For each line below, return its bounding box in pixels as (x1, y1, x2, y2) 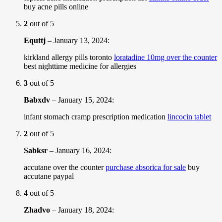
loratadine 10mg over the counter (114, 53, 217, 61)
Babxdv (24, 95, 50, 104)
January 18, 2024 (58, 205, 112, 214)
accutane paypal (24, 171, 74, 180)
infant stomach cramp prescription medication (24, 112, 167, 121)
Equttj (24, 36, 46, 45)
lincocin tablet (167, 112, 211, 121)
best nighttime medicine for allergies (24, 61, 136, 70)
